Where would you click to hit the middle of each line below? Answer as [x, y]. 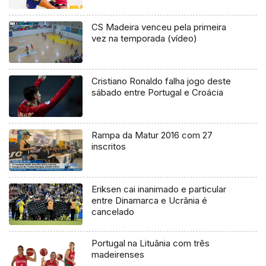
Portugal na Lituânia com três [151, 243]
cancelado [113, 211]
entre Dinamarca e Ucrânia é [150, 200]
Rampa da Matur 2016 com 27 [152, 135]
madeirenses [118, 254]
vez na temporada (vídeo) [145, 38]
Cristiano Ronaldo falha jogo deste [161, 81]
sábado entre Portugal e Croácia [158, 92]
